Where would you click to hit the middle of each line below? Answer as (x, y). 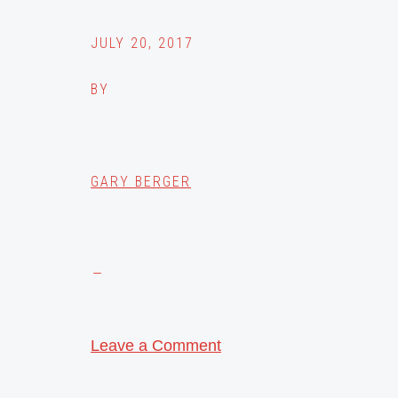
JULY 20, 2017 (142, 44)
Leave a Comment (156, 346)
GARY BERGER (141, 182)
